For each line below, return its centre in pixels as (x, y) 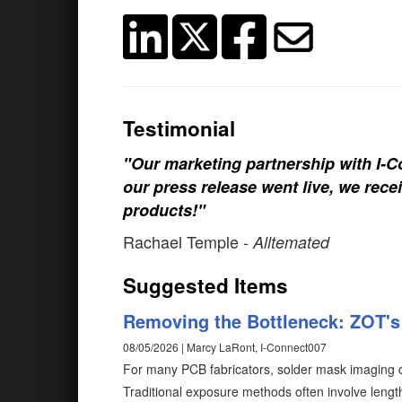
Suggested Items (205, 285)
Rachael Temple (183, 241)
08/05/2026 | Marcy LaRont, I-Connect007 (225, 347)
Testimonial (179, 128)
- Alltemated (286, 242)
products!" (164, 210)
